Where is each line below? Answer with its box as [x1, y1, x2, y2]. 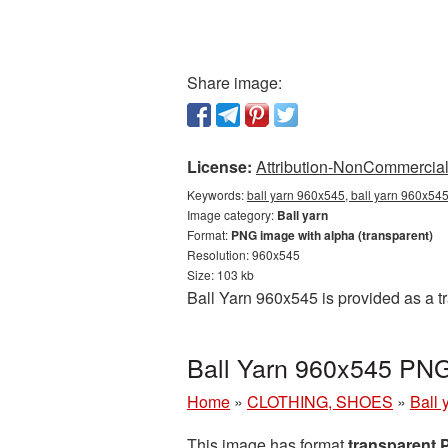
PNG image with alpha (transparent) [231, 226, 433, 244]
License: [187, 155, 252, 178]
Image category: [187, 206, 277, 223]
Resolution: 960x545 [187, 246, 300, 263]
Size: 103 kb [187, 266, 254, 283]
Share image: [187, 71, 282, 94]
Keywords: [187, 186, 247, 203]
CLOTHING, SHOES [247, 390, 393, 413]
